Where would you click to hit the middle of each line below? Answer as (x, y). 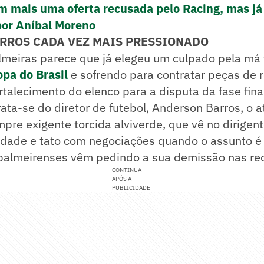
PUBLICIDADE (131, 188)
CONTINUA (127, 170)
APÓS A (122, 179)
